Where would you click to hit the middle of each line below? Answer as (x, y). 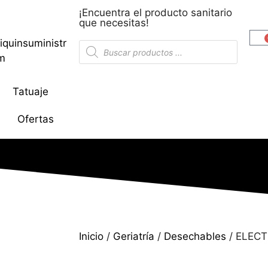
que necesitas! (114, 23)
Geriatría (134, 237)
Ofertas (36, 119)
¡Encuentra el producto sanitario (156, 13)
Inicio (91, 237)
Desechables (195, 237)
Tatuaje (31, 92)
